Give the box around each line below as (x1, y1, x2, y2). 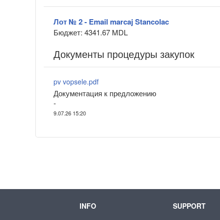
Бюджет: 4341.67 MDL (54, 27, 128, 38)
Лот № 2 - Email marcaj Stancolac (54, 16, 169, 27)
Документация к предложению (54, 88, 156, 99)
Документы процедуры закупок (54, 47, 194, 61)
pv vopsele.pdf (54, 77, 99, 87)
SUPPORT (173, 201, 206, 211)
